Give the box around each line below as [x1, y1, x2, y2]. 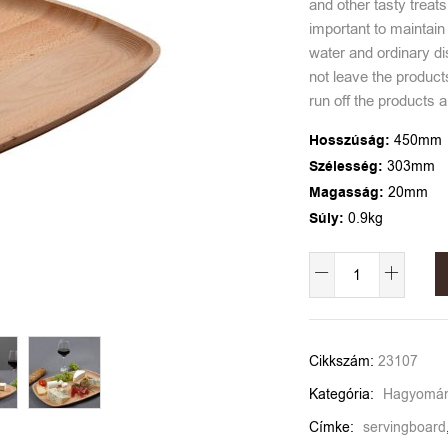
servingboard [363, 418, 446, 437]
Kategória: [309, 385, 378, 404]
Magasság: [309, 183, 388, 203]
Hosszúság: [309, 131, 394, 151]
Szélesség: [309, 157, 387, 177]
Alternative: [309, 301, 388, 321]
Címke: [309, 418, 358, 437]
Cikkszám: [309, 352, 378, 371]
